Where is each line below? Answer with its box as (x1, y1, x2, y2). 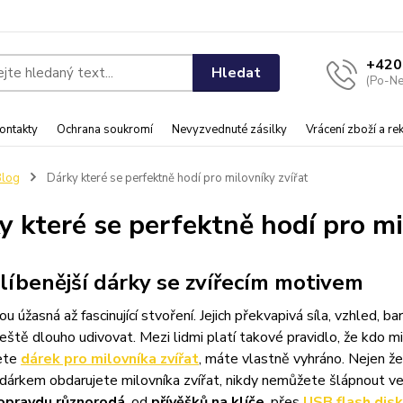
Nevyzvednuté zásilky (172, 121, 287, 138)
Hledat (211, 62, 262, 83)
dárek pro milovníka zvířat (20, 349, 199, 369)
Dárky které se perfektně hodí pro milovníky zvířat (43, 170, 308, 186)
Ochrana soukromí (57, 121, 153, 138)
